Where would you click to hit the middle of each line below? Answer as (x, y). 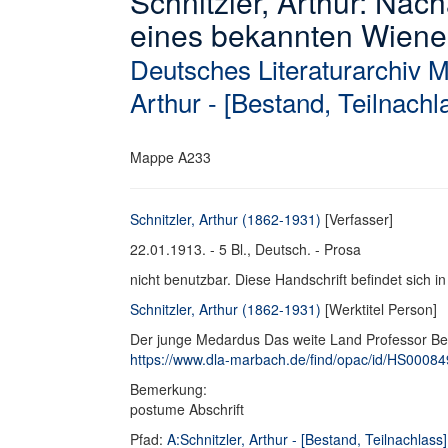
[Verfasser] (357, 219)
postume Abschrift (187, 409)
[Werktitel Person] (379, 309)
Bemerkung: (170, 389)
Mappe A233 (170, 157)
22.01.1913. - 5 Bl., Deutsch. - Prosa (245, 249)
